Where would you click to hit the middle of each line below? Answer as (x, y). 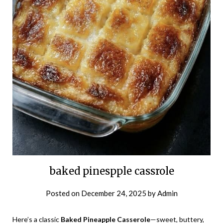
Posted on (63, 193)
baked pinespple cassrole (111, 171)
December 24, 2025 (113, 193)
